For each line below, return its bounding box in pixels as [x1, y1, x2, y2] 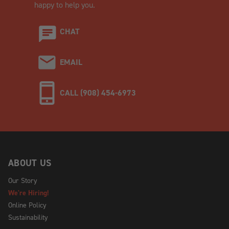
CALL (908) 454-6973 [59, 87, 136, 99]
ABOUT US [8, 157, 51, 169]
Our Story [8, 176, 37, 185]
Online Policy [8, 200, 47, 210]
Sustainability [8, 213, 48, 222]
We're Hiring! [8, 188, 49, 198]
